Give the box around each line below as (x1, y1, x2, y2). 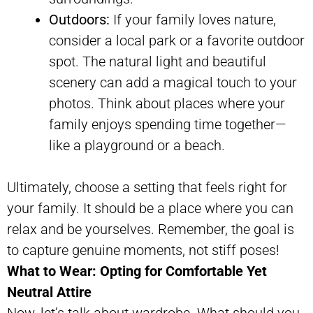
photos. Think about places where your (49, 94, 285, 112)
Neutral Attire (7, 283, 92, 300)
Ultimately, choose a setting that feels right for (7, 178, 287, 196)
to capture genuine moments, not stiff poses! (7, 241, 279, 259)
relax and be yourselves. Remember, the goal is (7, 220, 294, 238)
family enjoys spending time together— (49, 115, 286, 133)
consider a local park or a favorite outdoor (49, 31, 305, 49)
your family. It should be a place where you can (7, 199, 293, 217)
